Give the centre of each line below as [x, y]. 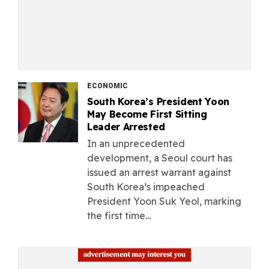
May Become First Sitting [147, 114]
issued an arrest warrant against [159, 172]
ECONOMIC [107, 86]
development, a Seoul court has [160, 158]
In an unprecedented [136, 143]
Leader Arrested [126, 126]
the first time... [119, 215]
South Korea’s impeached [146, 186]
